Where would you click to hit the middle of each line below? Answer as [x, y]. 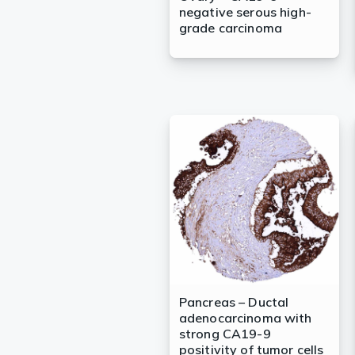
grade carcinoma [231, 28]
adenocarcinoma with [245, 318]
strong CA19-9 [225, 334]
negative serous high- [245, 12]
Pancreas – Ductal [234, 302]
